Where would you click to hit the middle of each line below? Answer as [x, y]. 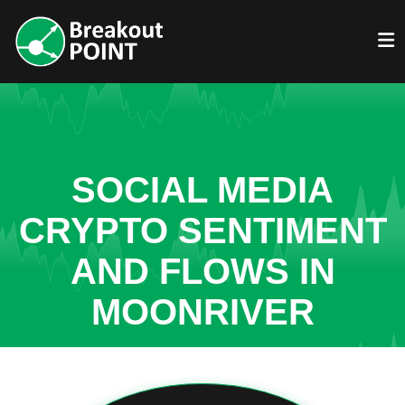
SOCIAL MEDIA [202, 190]
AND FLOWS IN [202, 271]
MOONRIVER [202, 312]
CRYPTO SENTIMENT [202, 231]
